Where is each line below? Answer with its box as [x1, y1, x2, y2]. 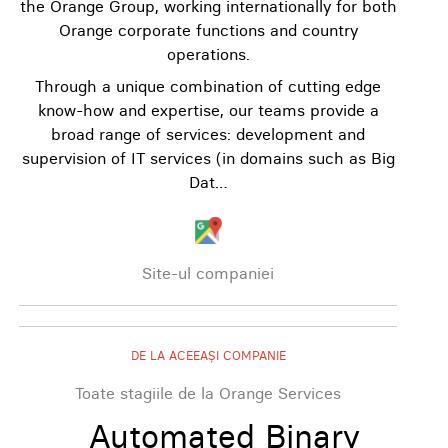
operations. [166, 44, 250, 64]
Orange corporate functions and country [58, 20, 358, 40]
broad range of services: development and [51, 124, 365, 144]
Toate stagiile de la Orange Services [75, 383, 341, 403]
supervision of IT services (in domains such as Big [21, 148, 395, 168]
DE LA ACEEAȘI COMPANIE [130, 348, 286, 363]
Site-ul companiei [142, 263, 274, 283]
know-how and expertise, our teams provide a [37, 100, 379, 120]
